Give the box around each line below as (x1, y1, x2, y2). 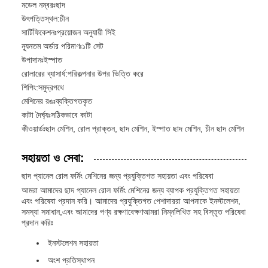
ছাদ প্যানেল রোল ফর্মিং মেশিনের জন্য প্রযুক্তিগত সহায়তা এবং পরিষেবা (22, 171, 214, 181)
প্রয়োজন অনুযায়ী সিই (57, 28, 115, 37)
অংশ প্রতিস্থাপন (48, 255, 95, 265)
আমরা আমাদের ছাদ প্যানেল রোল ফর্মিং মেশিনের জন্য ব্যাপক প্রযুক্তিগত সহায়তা (22, 185, 240, 195)
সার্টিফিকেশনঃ (22, 28, 57, 37)
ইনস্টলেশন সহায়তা (48, 238, 99, 248)
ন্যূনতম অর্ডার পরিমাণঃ (22, 41, 82, 51)
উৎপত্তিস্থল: (22, 14, 60, 23)
